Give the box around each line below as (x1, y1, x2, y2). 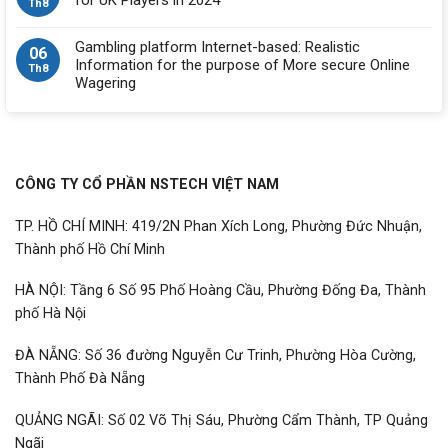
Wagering (75, 73, 136, 92)
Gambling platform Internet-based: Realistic (75, 37, 360, 56)
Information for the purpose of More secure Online (75, 55, 410, 74)
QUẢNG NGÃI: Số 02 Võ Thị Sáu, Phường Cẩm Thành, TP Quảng (15, 411, 428, 429)
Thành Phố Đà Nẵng (15, 369, 145, 387)
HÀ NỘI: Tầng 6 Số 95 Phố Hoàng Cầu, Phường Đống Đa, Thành (15, 282, 426, 300)
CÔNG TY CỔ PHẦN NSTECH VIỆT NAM (15, 175, 279, 193)
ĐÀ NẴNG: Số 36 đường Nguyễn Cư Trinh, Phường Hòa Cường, (15, 346, 416, 364)
